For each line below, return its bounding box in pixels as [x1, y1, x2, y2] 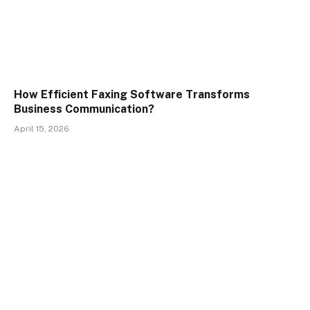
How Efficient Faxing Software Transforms [14, 88, 250, 102]
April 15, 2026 [14, 124, 69, 134]
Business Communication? [14, 102, 154, 116]
